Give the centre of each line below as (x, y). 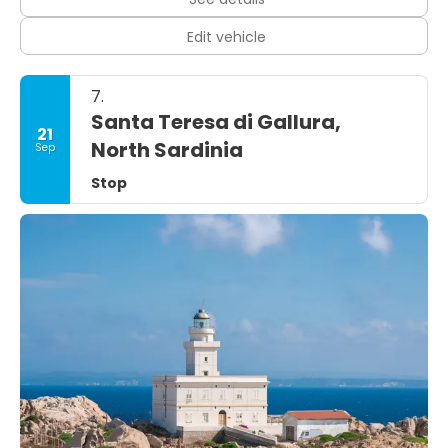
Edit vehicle (226, 37)
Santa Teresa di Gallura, (216, 122)
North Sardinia (167, 150)
